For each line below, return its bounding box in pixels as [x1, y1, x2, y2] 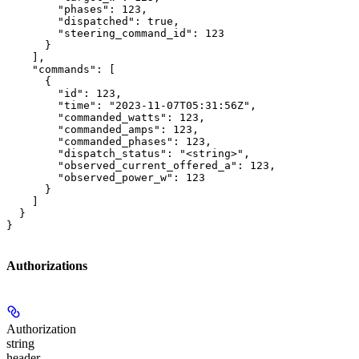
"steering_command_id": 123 [6, 26, 224, 39]
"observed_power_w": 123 [6, 171, 205, 184]
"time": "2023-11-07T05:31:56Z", [6, 99, 256, 111]
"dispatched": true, [6, 14, 179, 27]
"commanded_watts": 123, [6, 111, 205, 123]
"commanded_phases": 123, [6, 135, 212, 147]
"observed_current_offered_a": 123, [6, 159, 276, 171]
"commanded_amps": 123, [6, 123, 199, 135]
